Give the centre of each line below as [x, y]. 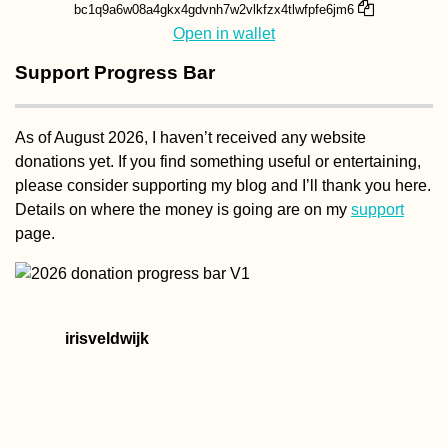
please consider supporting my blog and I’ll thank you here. [223, 186]
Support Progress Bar [115, 72]
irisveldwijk [107, 339]
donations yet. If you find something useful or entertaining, [218, 162]
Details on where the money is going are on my [183, 210]
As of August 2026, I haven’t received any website [190, 138]
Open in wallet [224, 33]
